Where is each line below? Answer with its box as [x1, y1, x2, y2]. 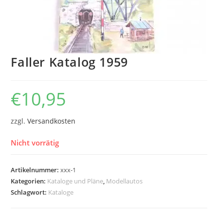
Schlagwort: [11, 188, 49, 197]
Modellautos [106, 177, 143, 185]
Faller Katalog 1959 [11, 54, 128, 70]
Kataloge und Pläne [47, 177, 104, 185]
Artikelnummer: [11, 165, 61, 174]
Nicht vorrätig [11, 138, 59, 147]
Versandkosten [27, 117, 76, 126]
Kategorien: [11, 177, 48, 185]
